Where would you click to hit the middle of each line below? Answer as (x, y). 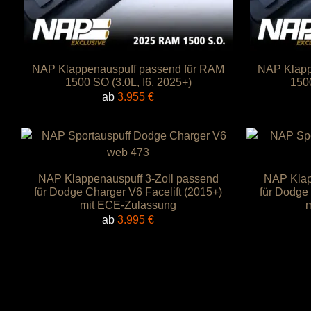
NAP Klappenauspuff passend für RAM (128, 69)
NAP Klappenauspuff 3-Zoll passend (128, 179)
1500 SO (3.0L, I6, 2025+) (128, 82)
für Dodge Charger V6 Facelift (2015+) (128, 192)
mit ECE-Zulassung (128, 205)
